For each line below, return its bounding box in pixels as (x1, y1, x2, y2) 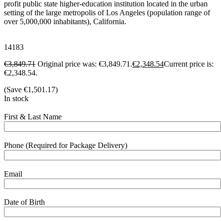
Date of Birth (4, 198, 45, 207)
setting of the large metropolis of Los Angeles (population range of (4, 8, 210, 17)
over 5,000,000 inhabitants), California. (4, 17, 126, 26)
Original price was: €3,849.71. (37, 60, 132, 69)
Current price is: (164, 60, 214, 69)
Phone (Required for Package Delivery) (4, 141, 127, 149)
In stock (4, 94, 29, 103)
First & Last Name (4, 112, 62, 121)
